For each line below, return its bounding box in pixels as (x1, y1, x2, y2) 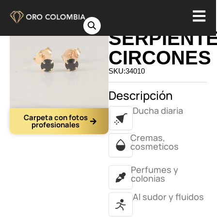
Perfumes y (130, 164, 178, 175)
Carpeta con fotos (23, 112, 88, 123)
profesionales (31, 120, 79, 130)
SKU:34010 (108, 67, 145, 75)
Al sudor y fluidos (133, 191, 204, 202)
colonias (130, 172, 165, 184)
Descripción (108, 87, 173, 103)
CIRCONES (108, 47, 211, 68)
